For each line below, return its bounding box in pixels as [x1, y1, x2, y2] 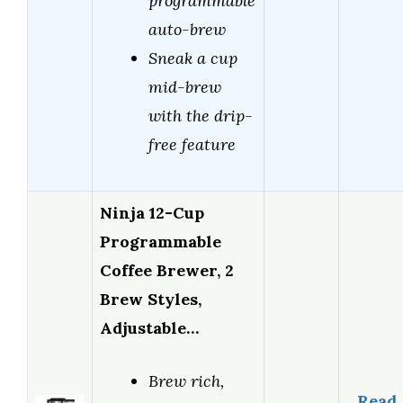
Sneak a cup [148, 48, 237, 69]
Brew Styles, [100, 289, 201, 310]
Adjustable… [100, 318, 199, 339]
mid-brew [148, 76, 221, 98]
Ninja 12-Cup [100, 202, 204, 224]
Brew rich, [148, 371, 224, 392]
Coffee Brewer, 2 [100, 260, 234, 282]
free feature [148, 134, 236, 156]
